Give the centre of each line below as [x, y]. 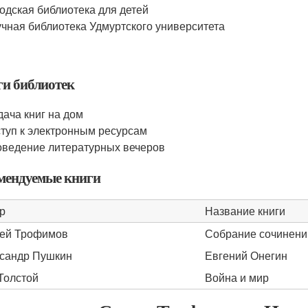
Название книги [245, 211]
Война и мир [237, 277]
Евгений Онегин [246, 255]
